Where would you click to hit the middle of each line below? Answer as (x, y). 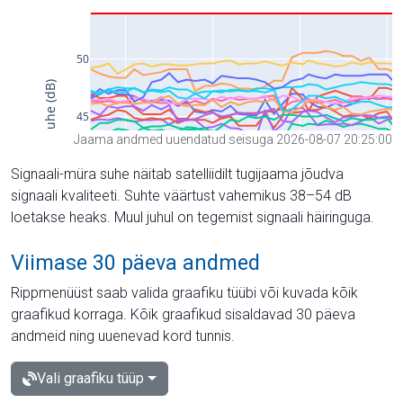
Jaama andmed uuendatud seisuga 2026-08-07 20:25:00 (233, 139)
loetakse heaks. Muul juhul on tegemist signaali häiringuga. (193, 217)
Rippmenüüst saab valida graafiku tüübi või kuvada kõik (184, 292)
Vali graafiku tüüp (90, 378)
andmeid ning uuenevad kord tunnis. (123, 336)
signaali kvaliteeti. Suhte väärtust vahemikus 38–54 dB (181, 195)
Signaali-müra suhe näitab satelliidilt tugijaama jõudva (177, 174)
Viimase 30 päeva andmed (135, 262)
